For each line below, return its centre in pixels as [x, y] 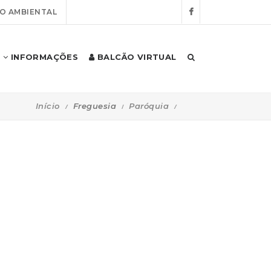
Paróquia [149, 106]
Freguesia [94, 106]
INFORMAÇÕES [43, 57]
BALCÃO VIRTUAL [135, 57]
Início [47, 106]
